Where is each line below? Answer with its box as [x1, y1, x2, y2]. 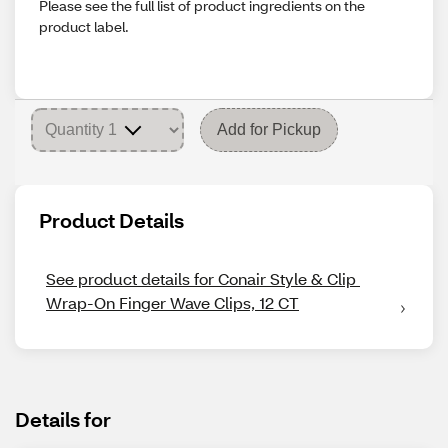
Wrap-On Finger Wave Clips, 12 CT [46, 292, 299, 313]
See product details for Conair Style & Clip [46, 268, 356, 289]
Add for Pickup [217, 121, 321, 138]
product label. [39, 17, 129, 36]
